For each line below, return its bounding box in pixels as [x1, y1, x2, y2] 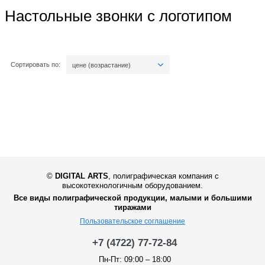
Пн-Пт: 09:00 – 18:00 [98, 254, 171, 264]
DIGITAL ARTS [54, 171, 108, 180]
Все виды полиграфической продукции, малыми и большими [13, 193, 252, 202]
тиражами [114, 202, 151, 212]
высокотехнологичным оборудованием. [62, 180, 203, 190]
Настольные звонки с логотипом [5, 7, 232, 25]
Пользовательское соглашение [80, 216, 185, 225]
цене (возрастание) [72, 61, 131, 69]
